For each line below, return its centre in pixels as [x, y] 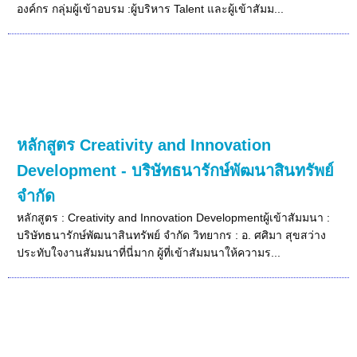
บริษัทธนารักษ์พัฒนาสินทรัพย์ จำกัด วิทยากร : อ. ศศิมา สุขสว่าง [172, 235]
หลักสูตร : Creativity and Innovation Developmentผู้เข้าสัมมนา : [174, 217]
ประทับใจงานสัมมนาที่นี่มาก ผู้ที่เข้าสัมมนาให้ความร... [149, 252]
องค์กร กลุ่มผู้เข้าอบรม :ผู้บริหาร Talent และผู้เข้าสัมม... [151, 8]
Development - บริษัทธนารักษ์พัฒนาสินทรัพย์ [176, 170]
